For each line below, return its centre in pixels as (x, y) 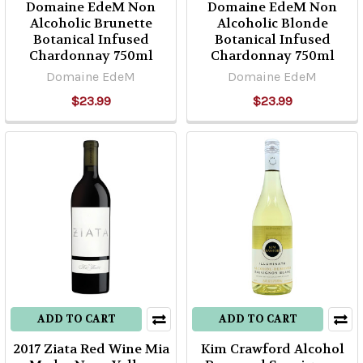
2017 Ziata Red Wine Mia (91, 349)
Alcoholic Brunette (91, 23)
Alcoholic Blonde (272, 23)
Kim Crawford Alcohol (272, 349)
